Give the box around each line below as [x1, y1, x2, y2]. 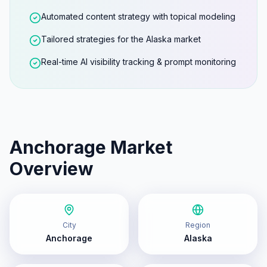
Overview [10, 158, 94, 179]
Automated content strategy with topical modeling [41, 11, 235, 21]
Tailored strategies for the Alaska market [41, 34, 201, 44]
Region [185, 221, 210, 229]
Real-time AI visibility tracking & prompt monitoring [41, 57, 236, 67]
